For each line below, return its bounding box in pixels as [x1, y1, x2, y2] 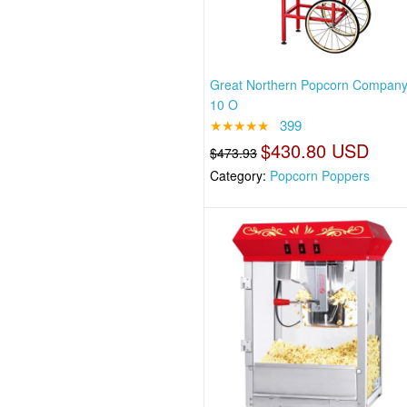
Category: [210, 166, 271, 185]
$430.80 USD [261, 137, 370, 164]
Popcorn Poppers [270, 166, 371, 185]
